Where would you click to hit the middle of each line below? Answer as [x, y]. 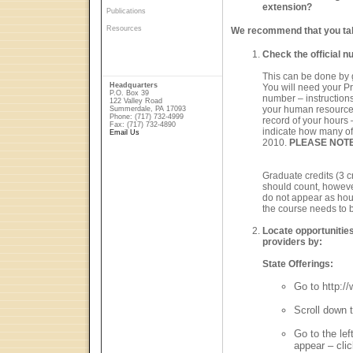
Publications [126, 11]
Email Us [124, 132]
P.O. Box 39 [129, 93]
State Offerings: [298, 264]
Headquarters [134, 85]
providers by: [292, 242]
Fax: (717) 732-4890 [143, 124]
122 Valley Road [136, 101]
